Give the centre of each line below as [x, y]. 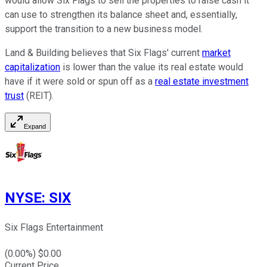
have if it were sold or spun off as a [80, 82]
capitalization [32, 67]
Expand [35, 127]
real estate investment [202, 82]
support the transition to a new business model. [104, 29]
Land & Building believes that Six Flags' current [103, 53]
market [216, 53]
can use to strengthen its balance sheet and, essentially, [121, 15]
